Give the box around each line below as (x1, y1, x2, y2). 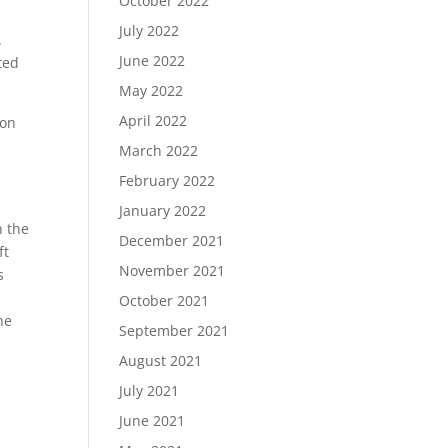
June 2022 (119, 51, 186, 70)
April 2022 (119, 111, 188, 130)
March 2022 (119, 141, 199, 160)
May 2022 (119, 81, 184, 100)
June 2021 (119, 411, 186, 430)
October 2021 (119, 291, 210, 310)
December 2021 (119, 231, 225, 250)
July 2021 (119, 381, 180, 400)
